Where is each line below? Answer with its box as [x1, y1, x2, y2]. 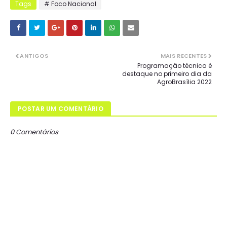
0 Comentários [10, 127, 58, 137]
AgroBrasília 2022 [157, 78, 212, 87]
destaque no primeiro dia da [122, 69, 212, 79]
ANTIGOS [20, 52, 49, 60]
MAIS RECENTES [160, 52, 207, 60]
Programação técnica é [137, 61, 212, 70]
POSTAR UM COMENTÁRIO [18, 104, 103, 113]
